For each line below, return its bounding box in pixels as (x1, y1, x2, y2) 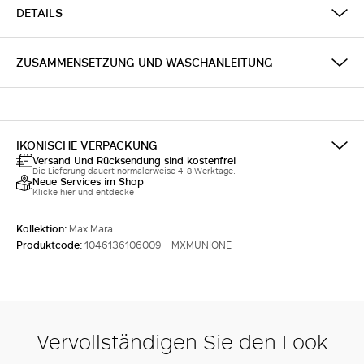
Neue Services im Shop (32, 174, 144, 188)
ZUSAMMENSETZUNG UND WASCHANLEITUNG (16, 54, 273, 71)
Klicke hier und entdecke (32, 185, 134, 198)
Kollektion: (16, 221, 69, 236)
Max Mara (69, 221, 113, 236)
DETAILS (16, 4, 63, 21)
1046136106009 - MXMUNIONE (84, 237, 232, 252)
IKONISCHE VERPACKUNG (16, 136, 158, 154)
